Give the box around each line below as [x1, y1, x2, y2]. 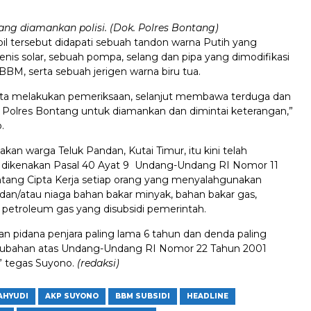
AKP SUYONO [45, 292, 99, 301]
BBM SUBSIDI [115, 292, 170, 301]
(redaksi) [77, 257, 119, 269]
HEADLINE [187, 292, 228, 301]
